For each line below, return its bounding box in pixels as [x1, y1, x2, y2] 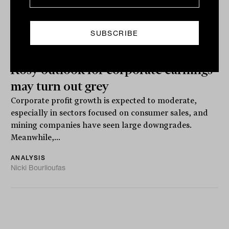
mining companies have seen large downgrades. [11, 121, 192, 130]
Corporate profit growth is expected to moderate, [11, 96, 197, 106]
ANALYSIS [11, 154, 45, 162]
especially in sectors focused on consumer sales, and [11, 108, 209, 118]
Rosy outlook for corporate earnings [11, 63, 213, 78]
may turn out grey [11, 79, 109, 94]
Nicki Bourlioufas [11, 163, 66, 173]
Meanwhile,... [11, 133, 61, 143]
